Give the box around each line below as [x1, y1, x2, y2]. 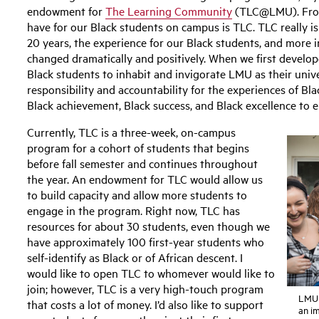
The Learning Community [105, 2, 233, 19]
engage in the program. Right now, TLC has [27, 202, 241, 218]
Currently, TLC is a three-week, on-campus [27, 123, 236, 140]
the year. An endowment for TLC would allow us [27, 170, 263, 187]
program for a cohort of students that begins [27, 139, 250, 155]
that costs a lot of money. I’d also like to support [27, 296, 264, 312]
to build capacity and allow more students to [27, 186, 248, 202]
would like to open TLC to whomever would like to [27, 264, 276, 281]
